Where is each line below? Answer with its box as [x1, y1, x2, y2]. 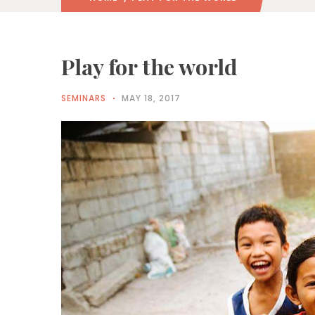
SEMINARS [61, 92, 106, 104]
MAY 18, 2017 [122, 92, 181, 104]
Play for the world [61, 52, 238, 81]
